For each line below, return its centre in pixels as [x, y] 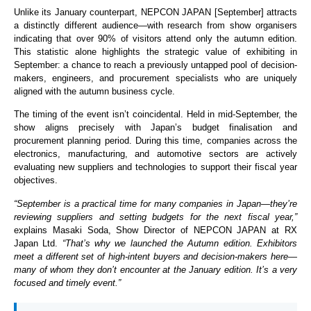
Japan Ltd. [38, 243]
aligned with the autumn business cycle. [94, 91]
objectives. [36, 180]
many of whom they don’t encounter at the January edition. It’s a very [155, 269]
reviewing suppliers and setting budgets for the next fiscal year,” [155, 217]
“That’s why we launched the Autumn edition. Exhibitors [180, 243]
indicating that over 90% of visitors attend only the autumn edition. [155, 38]
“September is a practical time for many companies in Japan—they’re [155, 203]
